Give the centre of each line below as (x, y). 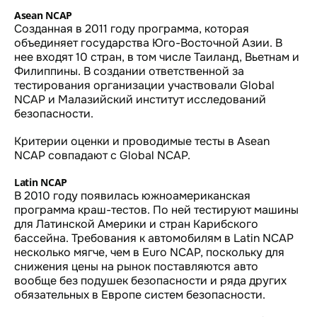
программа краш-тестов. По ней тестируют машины (156, 209)
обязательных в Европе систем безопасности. (140, 294)
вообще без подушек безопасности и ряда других (150, 280)
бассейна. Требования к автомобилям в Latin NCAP (154, 238)
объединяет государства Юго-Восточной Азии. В (148, 42)
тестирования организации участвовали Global (144, 85)
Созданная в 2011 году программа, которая (132, 28)
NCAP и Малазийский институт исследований (140, 99)
